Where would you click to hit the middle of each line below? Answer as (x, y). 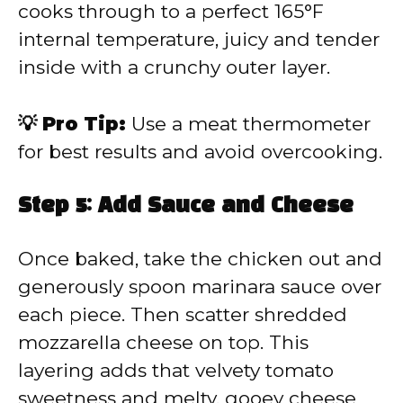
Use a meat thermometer (248, 123)
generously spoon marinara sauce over (200, 287)
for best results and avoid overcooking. (200, 151)
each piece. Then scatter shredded (183, 315)
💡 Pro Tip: (72, 123)
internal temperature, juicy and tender (199, 40)
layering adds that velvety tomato (176, 371)
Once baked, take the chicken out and (200, 259)
